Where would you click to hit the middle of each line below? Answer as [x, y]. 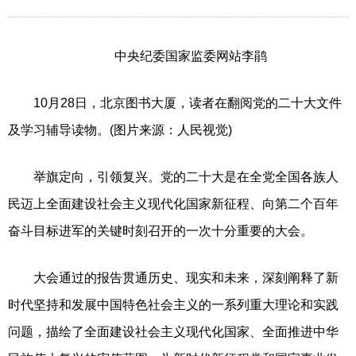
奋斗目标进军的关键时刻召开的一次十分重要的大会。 [161, 230]
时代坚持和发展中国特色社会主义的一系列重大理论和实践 [173, 304]
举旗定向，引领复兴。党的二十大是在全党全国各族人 [173, 176]
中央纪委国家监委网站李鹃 [191, 56]
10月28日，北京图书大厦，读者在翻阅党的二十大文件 [175, 103]
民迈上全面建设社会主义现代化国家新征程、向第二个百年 [173, 203]
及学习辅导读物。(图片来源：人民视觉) [120, 130]
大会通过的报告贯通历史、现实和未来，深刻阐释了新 [173, 277]
